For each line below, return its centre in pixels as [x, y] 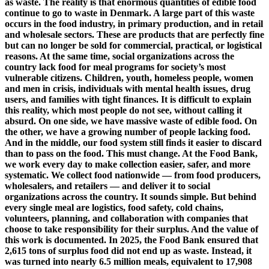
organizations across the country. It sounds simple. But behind [131, 196]
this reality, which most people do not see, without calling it [123, 110]
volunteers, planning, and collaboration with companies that [126, 218]
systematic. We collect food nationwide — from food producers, [133, 175]
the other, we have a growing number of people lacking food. [128, 131]
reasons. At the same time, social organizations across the [119, 56]
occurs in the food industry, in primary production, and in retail [134, 23]
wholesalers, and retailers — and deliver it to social [107, 186]
